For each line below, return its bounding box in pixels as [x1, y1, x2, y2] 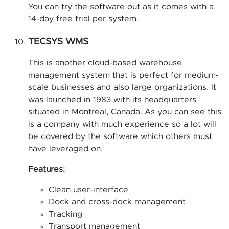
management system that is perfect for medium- [28, 71, 219, 79]
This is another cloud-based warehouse [28, 58, 182, 67]
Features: [28, 165, 65, 173]
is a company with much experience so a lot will [28, 120, 216, 128]
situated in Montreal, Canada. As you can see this [28, 107, 221, 116]
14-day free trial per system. [28, 14, 139, 23]
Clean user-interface [49, 185, 128, 194]
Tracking [49, 210, 82, 218]
